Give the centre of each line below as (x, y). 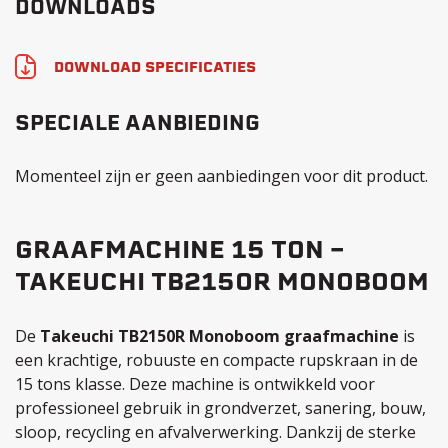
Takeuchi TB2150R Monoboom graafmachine (219, 336)
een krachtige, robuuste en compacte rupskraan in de (216, 360)
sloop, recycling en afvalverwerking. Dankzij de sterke (215, 432)
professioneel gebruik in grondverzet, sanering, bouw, (220, 408)
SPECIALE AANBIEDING (137, 125)
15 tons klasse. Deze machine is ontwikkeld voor (195, 384)
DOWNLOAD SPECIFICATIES (155, 68)
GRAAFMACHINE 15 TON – (179, 252)
